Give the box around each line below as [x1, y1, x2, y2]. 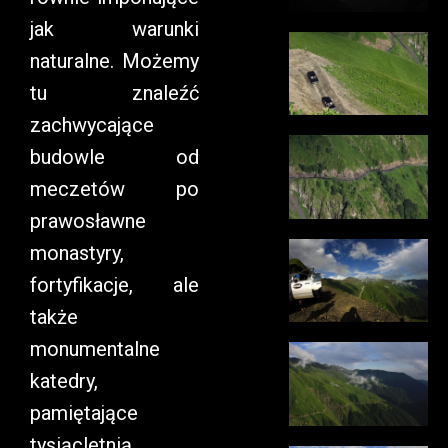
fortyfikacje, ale [30, 273, 199, 297]
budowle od [30, 145, 199, 169]
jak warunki [30, 17, 199, 41]
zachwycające [30, 113, 154, 137]
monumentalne [30, 337, 160, 361]
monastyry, [30, 241, 124, 265]
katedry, [30, 369, 98, 393]
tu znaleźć [30, 81, 199, 105]
